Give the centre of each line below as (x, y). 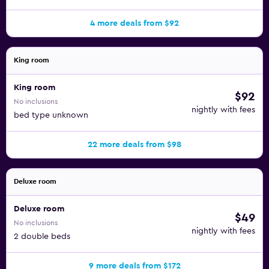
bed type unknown (51, 115)
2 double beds (42, 237)
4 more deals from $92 (134, 23)
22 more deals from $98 (134, 145)
